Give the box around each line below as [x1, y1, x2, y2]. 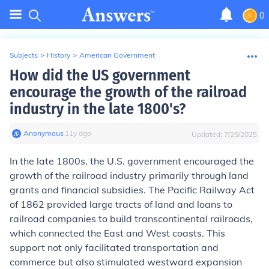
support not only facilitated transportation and [10, 241, 219, 253]
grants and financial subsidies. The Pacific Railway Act [10, 184, 255, 196]
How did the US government [10, 66, 190, 85]
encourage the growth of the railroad [10, 83, 247, 101]
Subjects [10, 50, 38, 59]
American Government [79, 50, 155, 59]
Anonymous [23, 128, 64, 138]
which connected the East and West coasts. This [10, 227, 225, 239]
